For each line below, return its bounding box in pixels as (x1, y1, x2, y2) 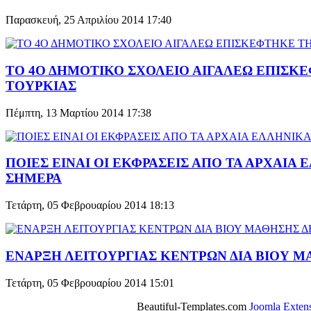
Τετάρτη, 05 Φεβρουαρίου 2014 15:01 (6, 276, 174, 289)
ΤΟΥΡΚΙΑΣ (6, 78, 76, 93)
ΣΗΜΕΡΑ (6, 171, 62, 186)
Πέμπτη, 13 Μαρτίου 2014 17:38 (6, 106, 151, 119)
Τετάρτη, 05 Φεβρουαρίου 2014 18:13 (6, 199, 174, 212)
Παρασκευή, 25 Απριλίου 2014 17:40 (6, 14, 171, 26)
